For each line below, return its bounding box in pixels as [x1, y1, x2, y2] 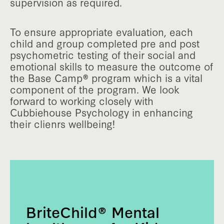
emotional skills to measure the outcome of [10, 59, 213, 73]
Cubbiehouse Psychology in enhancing [10, 105, 193, 119]
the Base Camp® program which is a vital [10, 70, 202, 85]
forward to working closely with [10, 93, 153, 108]
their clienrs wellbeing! [10, 116, 115, 131]
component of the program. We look [10, 82, 179, 96]
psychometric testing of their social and [10, 47, 195, 62]
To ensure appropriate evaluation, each [10, 24, 193, 39]
